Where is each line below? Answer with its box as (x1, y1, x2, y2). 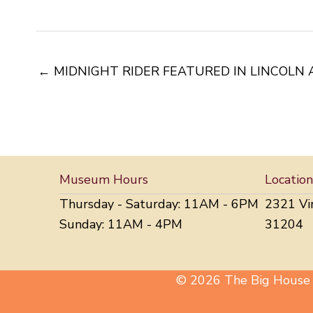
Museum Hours (59, 170, 149, 188)
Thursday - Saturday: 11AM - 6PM (59, 195, 259, 212)
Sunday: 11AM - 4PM (59, 215, 183, 233)
